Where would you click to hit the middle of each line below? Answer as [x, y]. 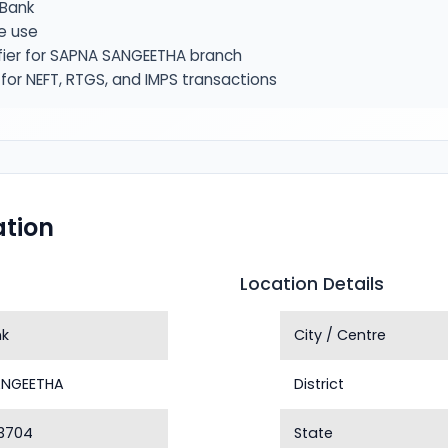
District [319, 384]
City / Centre [340, 335]
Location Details [312, 284]
